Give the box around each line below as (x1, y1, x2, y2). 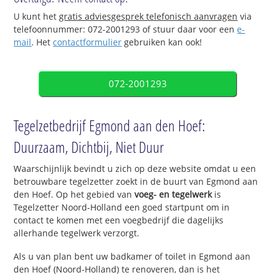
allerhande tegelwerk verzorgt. (14, 227, 140, 239)
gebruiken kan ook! (122, 36, 203, 48)
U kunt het (14, 10, 60, 22)
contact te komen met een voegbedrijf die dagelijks (14, 214, 224, 226)
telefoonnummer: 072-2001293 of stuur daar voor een (14, 23, 238, 35)
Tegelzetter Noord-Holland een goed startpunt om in (14, 201, 230, 213)
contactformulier (53, 36, 122, 48)
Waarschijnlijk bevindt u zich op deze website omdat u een (14, 162, 257, 174)
